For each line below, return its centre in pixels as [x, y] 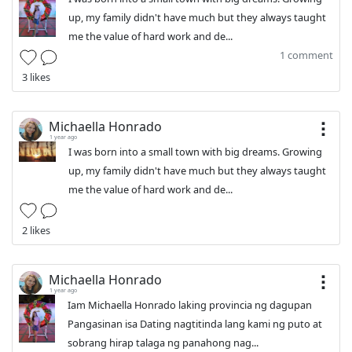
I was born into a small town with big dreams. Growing [195, 152]
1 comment [306, 55]
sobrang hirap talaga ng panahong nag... [163, 343]
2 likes [36, 230]
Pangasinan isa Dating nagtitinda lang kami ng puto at [194, 324]
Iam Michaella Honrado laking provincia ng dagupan [189, 305]
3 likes [36, 77]
